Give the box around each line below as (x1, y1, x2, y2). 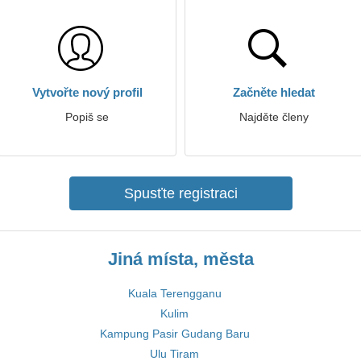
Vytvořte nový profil (31, 85, 143, 99)
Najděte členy (239, 110, 309, 123)
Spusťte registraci (123, 185, 238, 201)
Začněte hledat (233, 85, 315, 99)
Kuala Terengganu (127, 287, 222, 300)
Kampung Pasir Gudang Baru (99, 327, 250, 340)
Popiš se (65, 110, 109, 123)
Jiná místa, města (107, 249, 254, 269)
